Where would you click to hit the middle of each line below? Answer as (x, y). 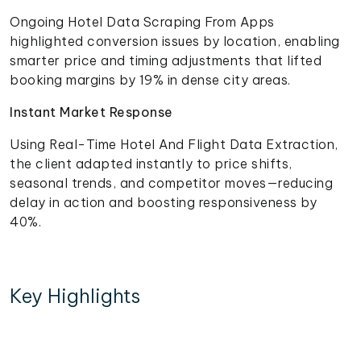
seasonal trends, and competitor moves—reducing (171, 183)
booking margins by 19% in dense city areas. (150, 79)
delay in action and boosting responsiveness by (163, 202)
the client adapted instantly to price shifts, (151, 163)
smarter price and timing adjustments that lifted (166, 60)
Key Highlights (75, 295)
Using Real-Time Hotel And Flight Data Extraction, (174, 144)
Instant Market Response (91, 112)
